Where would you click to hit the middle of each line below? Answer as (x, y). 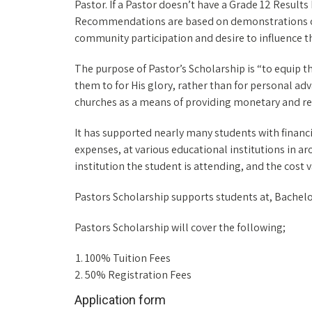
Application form (120, 300)
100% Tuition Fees (128, 258)
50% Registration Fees (138, 275)
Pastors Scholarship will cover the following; (180, 227)
